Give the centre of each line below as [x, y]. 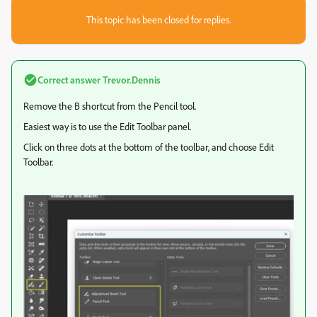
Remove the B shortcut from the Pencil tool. [110, 106]
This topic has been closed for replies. [158, 19]
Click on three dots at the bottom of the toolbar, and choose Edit [149, 147]
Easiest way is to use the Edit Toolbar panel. [107, 126]
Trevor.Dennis [131, 80]
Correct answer [69, 80]
